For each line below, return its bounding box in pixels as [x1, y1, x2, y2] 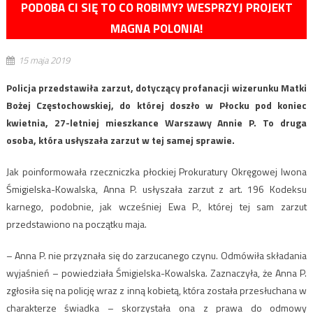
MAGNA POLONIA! [110, 20, 203, 38]
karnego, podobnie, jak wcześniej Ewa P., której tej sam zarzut [6, 199, 307, 214]
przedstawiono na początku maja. [6, 217, 147, 232]
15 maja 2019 [17, 53, 70, 68]
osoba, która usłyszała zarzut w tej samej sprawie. [6, 133, 235, 148]
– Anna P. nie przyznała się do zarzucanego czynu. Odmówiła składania [6, 248, 307, 263]
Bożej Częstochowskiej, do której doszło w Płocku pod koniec [6, 98, 307, 113]
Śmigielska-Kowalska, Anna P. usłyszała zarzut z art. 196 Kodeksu [6, 182, 307, 197]
